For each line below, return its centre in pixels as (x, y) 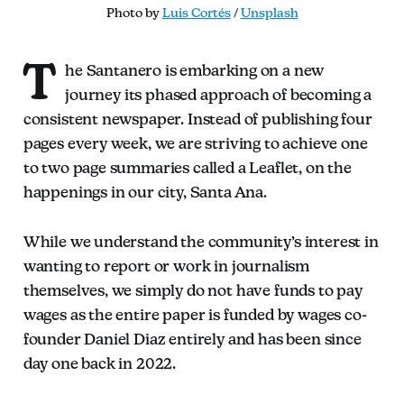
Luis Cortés (196, 12)
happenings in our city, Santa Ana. (145, 192)
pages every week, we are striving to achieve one (195, 143)
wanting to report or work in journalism (166, 266)
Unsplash (269, 12)
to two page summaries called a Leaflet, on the (187, 167)
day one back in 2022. (100, 363)
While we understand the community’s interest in (201, 241)
